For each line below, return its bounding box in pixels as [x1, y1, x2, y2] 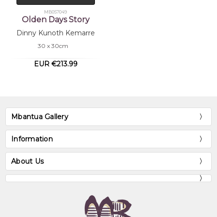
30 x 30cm [37, 42, 68, 50]
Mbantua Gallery [11, 112, 68, 122]
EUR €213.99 [33, 60, 77, 69]
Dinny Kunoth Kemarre [16, 29, 95, 38]
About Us [11, 157, 44, 166]
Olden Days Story [21, 15, 90, 25]
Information [11, 135, 53, 144]
